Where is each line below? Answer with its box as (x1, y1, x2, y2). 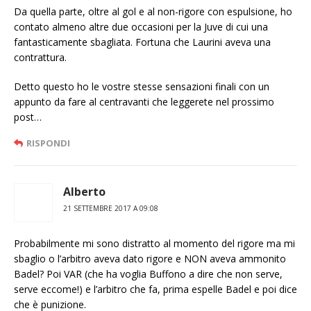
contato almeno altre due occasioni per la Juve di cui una (14, 20, 268, 34)
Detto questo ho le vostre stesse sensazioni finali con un (14, 80, 269, 94)
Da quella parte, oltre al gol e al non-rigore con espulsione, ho (14, 5, 292, 19)
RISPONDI (26, 137, 70, 150)
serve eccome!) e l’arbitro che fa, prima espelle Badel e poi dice (14, 283, 297, 296)
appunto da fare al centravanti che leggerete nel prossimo (14, 95, 274, 109)
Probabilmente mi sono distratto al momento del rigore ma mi (14, 237, 295, 251)
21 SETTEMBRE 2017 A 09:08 (63, 203, 158, 214)
